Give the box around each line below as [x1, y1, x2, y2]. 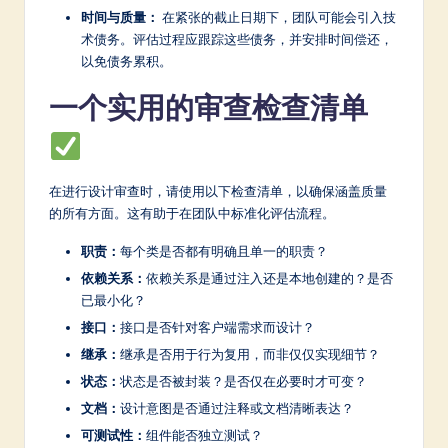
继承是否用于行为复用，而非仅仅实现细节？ [120, 345, 380, 362]
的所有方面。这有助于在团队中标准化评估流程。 [49, 204, 335, 221]
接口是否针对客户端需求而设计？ [120, 318, 315, 335]
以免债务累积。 [81, 52, 172, 69]
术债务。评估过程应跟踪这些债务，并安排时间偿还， [81, 30, 393, 47]
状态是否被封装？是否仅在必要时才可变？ [120, 372, 367, 389]
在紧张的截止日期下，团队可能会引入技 [159, 8, 396, 25]
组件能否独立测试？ [146, 427, 263, 444]
